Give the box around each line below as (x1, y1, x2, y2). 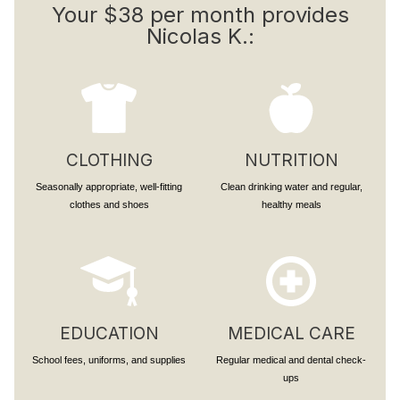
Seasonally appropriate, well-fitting (36, 181, 182, 192)
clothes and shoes (69, 199, 149, 210)
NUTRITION (244, 150, 338, 171)
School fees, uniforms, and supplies (32, 354, 186, 365)
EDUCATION (59, 323, 159, 344)
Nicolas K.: (146, 23, 254, 49)
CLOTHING (65, 150, 153, 171)
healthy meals (261, 199, 321, 210)
